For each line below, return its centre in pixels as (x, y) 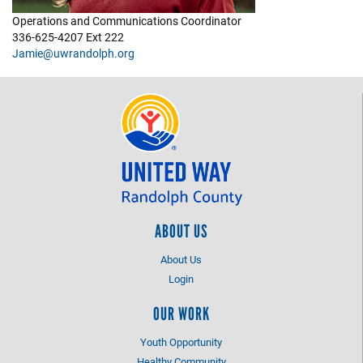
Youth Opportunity (181, 342)
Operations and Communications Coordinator (127, 20)
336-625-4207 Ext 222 (68, 36)
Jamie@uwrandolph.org (73, 53)
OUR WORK (181, 314)
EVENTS (41, 28)
